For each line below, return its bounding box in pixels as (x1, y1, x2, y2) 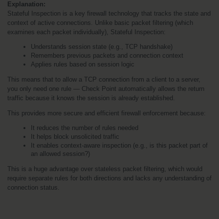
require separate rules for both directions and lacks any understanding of (7, 174, 212, 182)
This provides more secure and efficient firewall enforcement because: (7, 109, 206, 117)
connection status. (7, 183, 60, 191)
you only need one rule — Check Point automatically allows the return (7, 85, 204, 92)
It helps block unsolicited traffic (31, 132, 119, 140)
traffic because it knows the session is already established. (7, 94, 175, 102)
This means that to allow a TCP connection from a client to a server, (7, 75, 200, 83)
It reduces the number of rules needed (31, 124, 138, 131)
